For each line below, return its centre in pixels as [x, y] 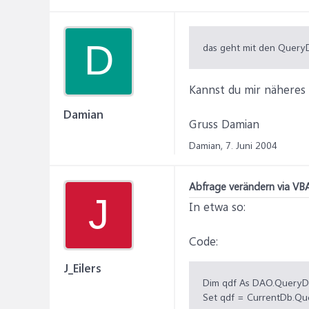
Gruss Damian [224, 123]
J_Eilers [82, 268]
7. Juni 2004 [251, 145]
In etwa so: [217, 206]
